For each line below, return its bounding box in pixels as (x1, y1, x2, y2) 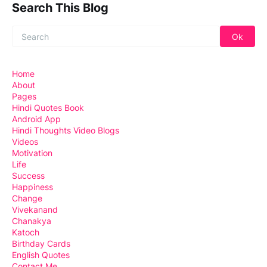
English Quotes (12, 250, 70, 260)
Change (12, 193, 42, 204)
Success (12, 170, 45, 181)
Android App (12, 114, 61, 125)
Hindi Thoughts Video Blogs (12, 125, 119, 136)
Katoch (12, 227, 39, 238)
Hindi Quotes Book (12, 103, 84, 113)
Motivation (12, 148, 52, 159)
